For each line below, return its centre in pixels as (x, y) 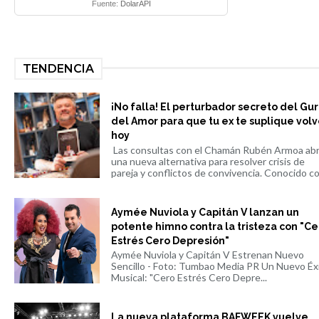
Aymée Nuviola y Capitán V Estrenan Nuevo (207, 255)
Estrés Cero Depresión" (170, 240)
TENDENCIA (58, 69)
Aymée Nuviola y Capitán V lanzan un (205, 212)
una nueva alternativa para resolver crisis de (208, 161)
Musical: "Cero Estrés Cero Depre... (189, 278)
